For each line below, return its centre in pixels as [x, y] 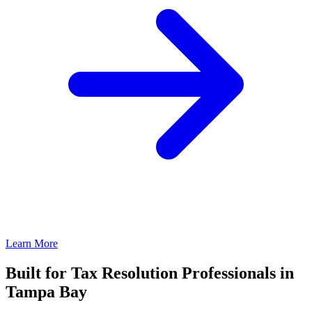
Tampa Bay [46, 291]
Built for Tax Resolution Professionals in [150, 273]
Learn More [32, 243]
